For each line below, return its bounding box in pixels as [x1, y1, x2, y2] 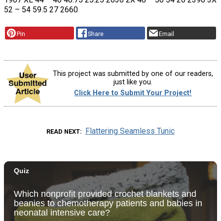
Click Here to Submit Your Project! [74, 88, 192, 97]
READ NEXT [46, 127, 80, 135]
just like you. [113, 78, 152, 87]
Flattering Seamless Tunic [85, 126, 175, 136]
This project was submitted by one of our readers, [52, 70, 213, 78]
